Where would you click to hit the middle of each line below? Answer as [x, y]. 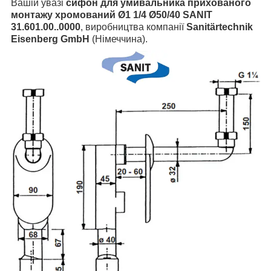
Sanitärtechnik [220, 27]
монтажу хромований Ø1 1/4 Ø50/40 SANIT [112, 15]
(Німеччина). [119, 39]
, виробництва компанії [133, 27]
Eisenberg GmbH [50, 39]
